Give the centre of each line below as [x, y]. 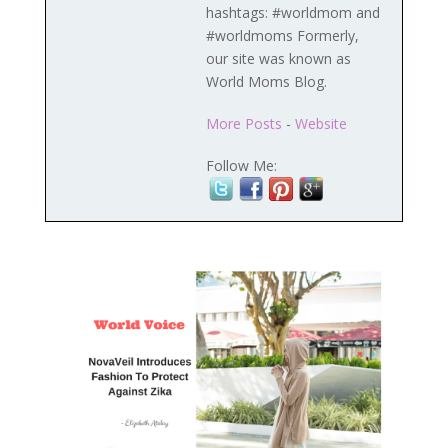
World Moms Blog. [266, 82]
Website [320, 124]
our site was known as [278, 59]
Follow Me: [241, 166]
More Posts [243, 124]
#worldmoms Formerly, [282, 36]
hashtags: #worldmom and [292, 13]
